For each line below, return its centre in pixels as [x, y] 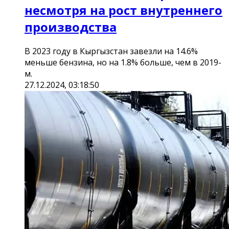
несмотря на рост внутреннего [123, 10]
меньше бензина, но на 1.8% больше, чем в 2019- [123, 63]
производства [71, 27]
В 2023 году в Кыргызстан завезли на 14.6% [111, 51]
